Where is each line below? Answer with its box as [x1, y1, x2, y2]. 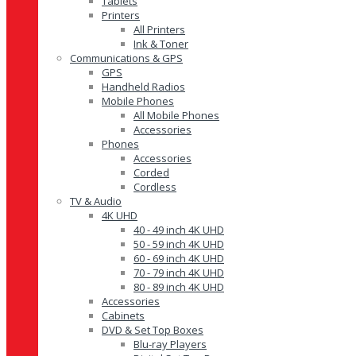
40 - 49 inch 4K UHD [133, 222, 224, 237]
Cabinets [102, 308, 145, 323]
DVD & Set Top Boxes [102, 323, 203, 337]
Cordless [133, 180, 176, 194]
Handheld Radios [102, 79, 185, 94]
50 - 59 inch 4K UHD [133, 237, 224, 251]
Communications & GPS [70, 51, 183, 65]
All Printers [133, 22, 185, 37]
